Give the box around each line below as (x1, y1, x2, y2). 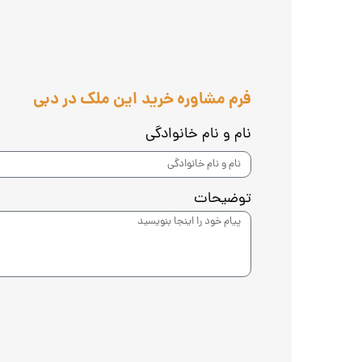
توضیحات (193, 188, 251, 211)
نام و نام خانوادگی (145, 123, 251, 145)
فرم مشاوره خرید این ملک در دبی (32, 87, 251, 114)
